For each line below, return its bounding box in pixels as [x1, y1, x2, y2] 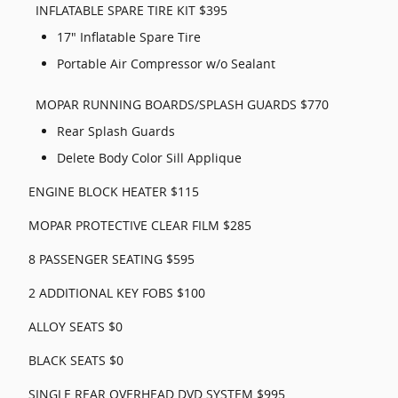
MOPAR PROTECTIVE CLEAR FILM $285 [28, 217, 251, 234]
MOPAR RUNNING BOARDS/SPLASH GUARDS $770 [36, 96, 329, 113]
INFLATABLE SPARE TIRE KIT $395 [36, 2, 227, 19]
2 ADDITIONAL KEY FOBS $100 [28, 284, 205, 301]
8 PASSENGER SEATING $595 [28, 251, 195, 267]
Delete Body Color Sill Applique [57, 149, 242, 166]
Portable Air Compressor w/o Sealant [57, 55, 275, 72]
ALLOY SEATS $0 [28, 318, 123, 335]
